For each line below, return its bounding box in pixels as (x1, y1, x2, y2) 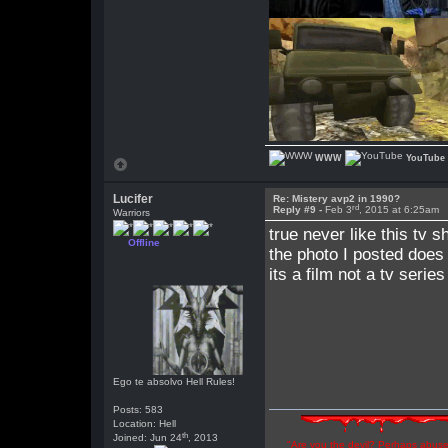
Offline (128, 237, 161, 248)
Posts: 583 (113, 404, 164, 415)
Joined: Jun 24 (113, 432, 183, 443)
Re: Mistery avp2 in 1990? (273, 193, 401, 204)
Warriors (113, 207, 151, 218)
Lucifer (113, 192, 154, 206)
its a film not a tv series (269, 265, 446, 284)
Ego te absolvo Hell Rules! (113, 376, 236, 387)
